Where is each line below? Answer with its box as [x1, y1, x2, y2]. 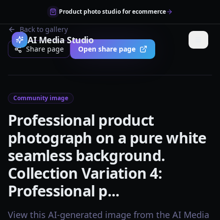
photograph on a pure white [8, 128, 207, 148]
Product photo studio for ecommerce [59, 7, 166, 16]
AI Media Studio [27, 34, 94, 46]
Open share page [78, 44, 136, 54]
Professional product [8, 110, 154, 130]
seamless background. [8, 145, 165, 165]
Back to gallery [20, 25, 68, 34]
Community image [13, 94, 68, 102]
